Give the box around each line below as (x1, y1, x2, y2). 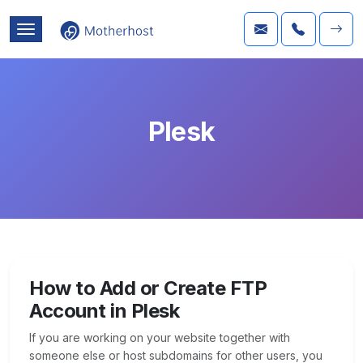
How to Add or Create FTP (29, 276, 267, 300)
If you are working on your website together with (29, 331, 290, 344)
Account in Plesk (29, 299, 180, 322)
